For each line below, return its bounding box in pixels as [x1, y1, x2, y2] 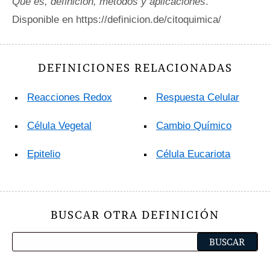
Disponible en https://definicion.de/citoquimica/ [12, 13, 221, 25]
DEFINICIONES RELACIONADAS [37, 60, 233, 75]
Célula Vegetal [27, 119, 92, 131]
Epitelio [27, 148, 60, 160]
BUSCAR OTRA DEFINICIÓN [51, 207, 219, 222]
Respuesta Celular [156, 91, 239, 103]
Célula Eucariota [156, 148, 230, 160]
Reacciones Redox [27, 91, 112, 103]
